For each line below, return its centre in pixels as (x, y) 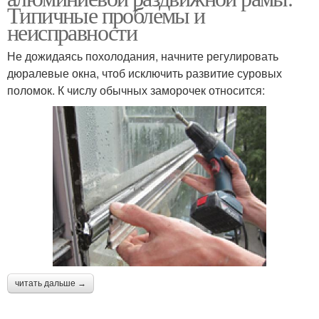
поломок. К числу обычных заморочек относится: (136, 90)
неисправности (72, 31)
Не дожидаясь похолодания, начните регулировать (143, 56)
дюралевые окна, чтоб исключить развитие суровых (145, 73)
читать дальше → (51, 283)
